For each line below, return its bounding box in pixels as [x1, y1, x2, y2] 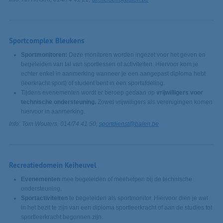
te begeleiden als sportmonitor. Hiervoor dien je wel [67, 195, 208, 202]
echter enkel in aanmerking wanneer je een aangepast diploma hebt [20, 70, 206, 78]
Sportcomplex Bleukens [8, 35, 84, 46]
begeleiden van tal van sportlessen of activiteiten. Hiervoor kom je [20, 61, 198, 68]
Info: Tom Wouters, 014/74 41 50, [8, 120, 99, 128]
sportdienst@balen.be [99, 120, 159, 128]
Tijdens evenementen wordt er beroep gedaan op [20, 89, 156, 97]
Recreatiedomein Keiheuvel [8, 160, 96, 171]
